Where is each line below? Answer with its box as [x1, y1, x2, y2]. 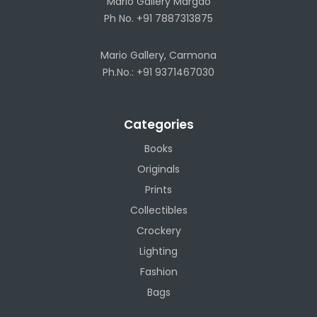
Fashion [139, 264, 178, 279]
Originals [137, 161, 180, 176]
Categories [123, 115, 194, 133]
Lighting [139, 243, 178, 258]
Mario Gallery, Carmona [100, 47, 217, 62]
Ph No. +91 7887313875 [104, 11, 213, 25]
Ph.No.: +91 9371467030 [103, 64, 214, 79]
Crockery [136, 223, 181, 238]
